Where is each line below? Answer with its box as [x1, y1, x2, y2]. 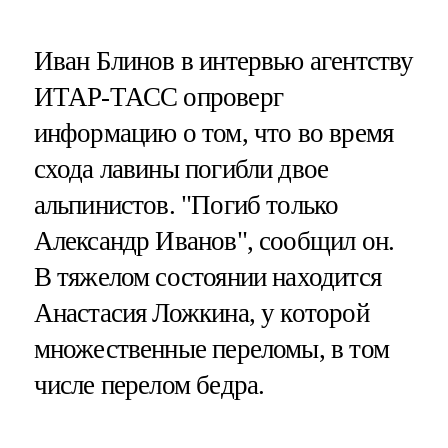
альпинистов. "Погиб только [33, 190, 339, 221]
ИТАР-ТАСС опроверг [33, 82, 283, 113]
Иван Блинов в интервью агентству [33, 46, 414, 77]
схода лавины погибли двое [33, 154, 329, 185]
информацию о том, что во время [33, 118, 394, 149]
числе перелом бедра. [33, 370, 265, 401]
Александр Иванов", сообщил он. [33, 226, 395, 257]
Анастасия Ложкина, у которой [33, 298, 369, 329]
